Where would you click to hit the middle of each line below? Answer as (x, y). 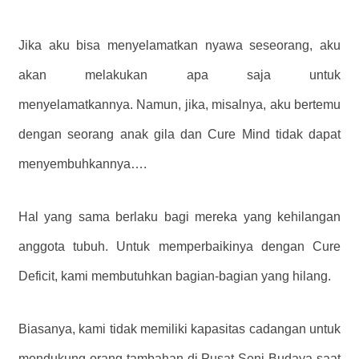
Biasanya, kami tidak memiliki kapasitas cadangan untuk (179, 329)
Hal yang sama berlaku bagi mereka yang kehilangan (179, 216)
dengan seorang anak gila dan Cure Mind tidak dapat (179, 135)
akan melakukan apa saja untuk (179, 75)
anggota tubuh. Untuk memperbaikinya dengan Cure (179, 246)
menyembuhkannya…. (83, 164)
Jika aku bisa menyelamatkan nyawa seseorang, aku (179, 46)
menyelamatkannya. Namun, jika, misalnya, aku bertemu (179, 105)
